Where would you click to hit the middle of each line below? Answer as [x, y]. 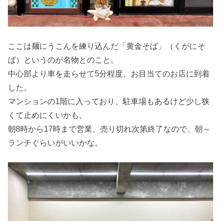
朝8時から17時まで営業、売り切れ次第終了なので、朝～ [110, 129]
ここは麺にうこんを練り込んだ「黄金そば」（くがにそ [107, 46]
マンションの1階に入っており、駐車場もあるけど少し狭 [109, 101]
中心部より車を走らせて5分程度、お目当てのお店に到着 [109, 73]
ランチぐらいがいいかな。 [55, 142]
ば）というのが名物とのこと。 [63, 59]
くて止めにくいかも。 [48, 115]
